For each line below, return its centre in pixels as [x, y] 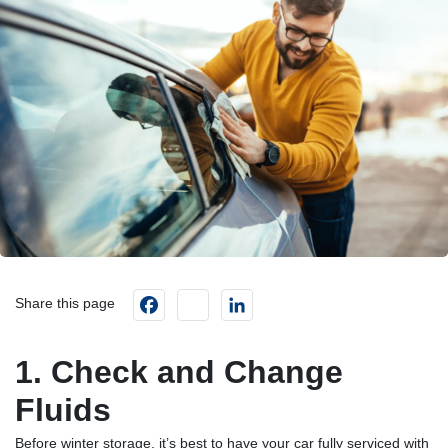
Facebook [208, 296]
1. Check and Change [179, 372]
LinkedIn [291, 296]
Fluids [63, 410]
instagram [252, 296]
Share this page [65, 303]
